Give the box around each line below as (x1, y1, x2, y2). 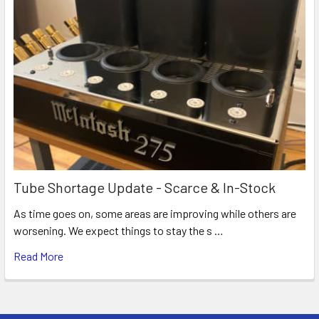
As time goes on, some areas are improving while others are (14, 206, 296, 221)
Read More (14, 249, 63, 263)
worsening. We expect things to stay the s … (14, 224, 224, 238)
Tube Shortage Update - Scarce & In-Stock (14, 179, 276, 197)
